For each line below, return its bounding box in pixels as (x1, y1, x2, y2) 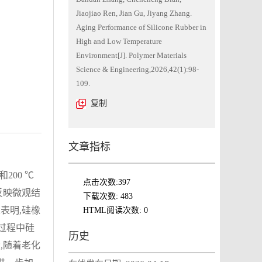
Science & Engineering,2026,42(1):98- (76, 65, 199, 74)
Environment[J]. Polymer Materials (76, 51, 187, 60)
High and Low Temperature (76, 37, 162, 46)
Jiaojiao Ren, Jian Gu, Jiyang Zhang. (76, 9, 192, 18)
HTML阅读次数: (83, 206, 144, 215)
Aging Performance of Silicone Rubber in (76, 23, 206, 32)
